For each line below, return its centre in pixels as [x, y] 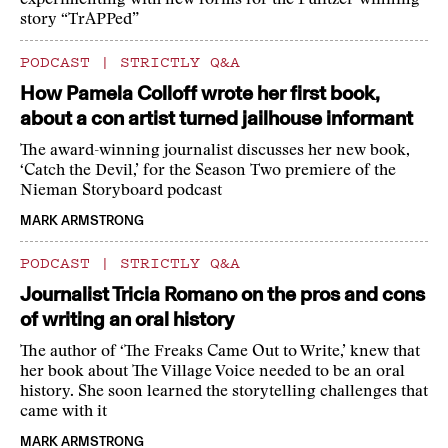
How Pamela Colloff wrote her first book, [200, 93]
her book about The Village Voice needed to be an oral [212, 372]
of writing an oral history [127, 319]
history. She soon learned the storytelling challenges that [224, 392]
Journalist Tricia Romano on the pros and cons [222, 294]
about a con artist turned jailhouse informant [216, 118]
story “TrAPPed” [79, 20]
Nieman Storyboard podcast [121, 191]
